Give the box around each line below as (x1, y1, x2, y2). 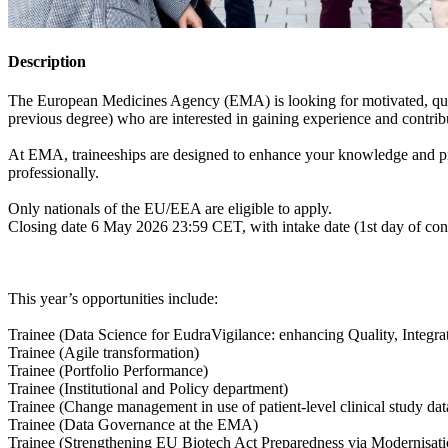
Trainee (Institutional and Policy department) (8, 380, 292, 398)
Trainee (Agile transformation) (8, 344, 203, 362)
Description (8, 52, 86, 70)
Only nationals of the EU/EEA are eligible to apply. (8, 200, 336, 218)
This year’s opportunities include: (8, 290, 222, 308)
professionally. (8, 164, 103, 182)
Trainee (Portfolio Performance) (8, 362, 212, 380)
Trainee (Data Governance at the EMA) (8, 416, 262, 434)
